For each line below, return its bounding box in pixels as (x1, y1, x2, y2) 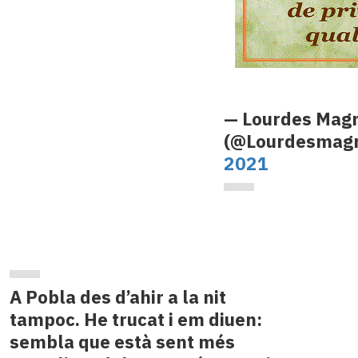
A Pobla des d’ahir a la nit (9, 285, 226, 309)
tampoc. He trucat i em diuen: (9, 308, 262, 332)
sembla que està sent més (9, 330, 235, 354)
